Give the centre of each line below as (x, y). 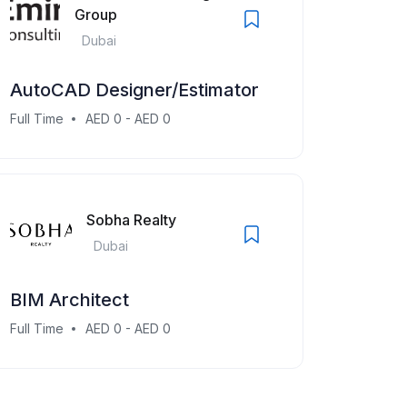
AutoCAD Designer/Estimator (134, 90)
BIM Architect (69, 300)
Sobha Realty (131, 219)
